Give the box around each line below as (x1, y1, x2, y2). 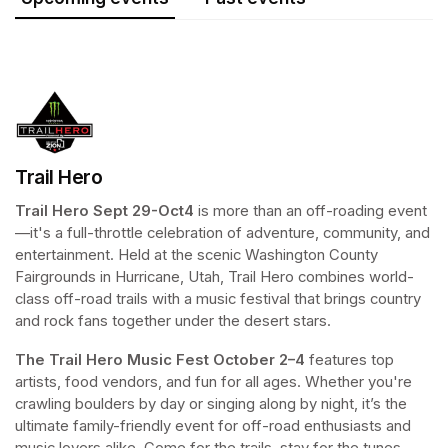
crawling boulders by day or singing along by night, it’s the (15, 395, 407, 414)
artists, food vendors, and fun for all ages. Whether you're (15, 373, 412, 392)
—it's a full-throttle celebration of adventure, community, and (15, 224, 430, 243)
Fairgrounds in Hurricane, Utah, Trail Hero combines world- (15, 268, 414, 287)
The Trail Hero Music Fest (15, 351, 209, 370)
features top (305, 351, 394, 370)
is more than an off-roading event (198, 202, 427, 221)
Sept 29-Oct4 (93, 202, 198, 221)
